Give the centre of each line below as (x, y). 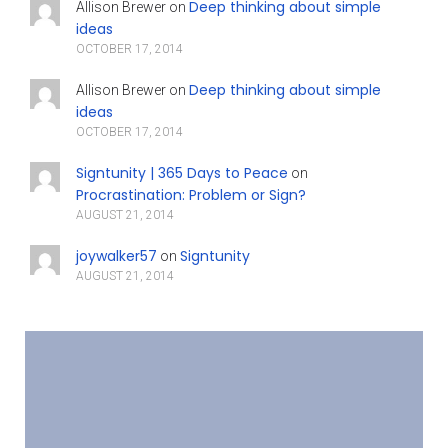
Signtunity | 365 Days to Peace (181, 173)
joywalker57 (116, 256)
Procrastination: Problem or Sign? (190, 195)
